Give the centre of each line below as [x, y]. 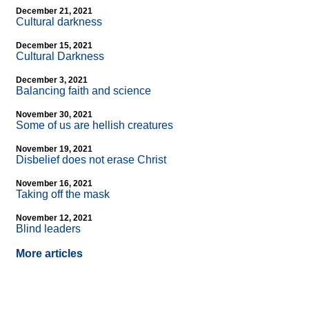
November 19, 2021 [54, 149]
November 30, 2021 [54, 115]
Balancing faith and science [83, 91]
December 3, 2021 [52, 80]
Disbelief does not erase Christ [91, 160]
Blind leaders [48, 229]
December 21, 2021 [54, 11]
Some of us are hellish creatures [94, 126]
